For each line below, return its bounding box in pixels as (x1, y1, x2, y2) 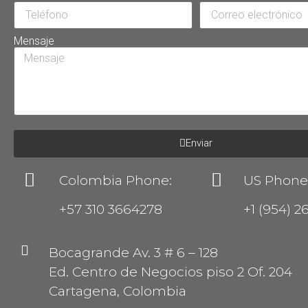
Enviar (186, 137, 212, 150)
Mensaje (14, 34, 54, 47)
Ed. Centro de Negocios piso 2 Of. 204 (49, 263, 292, 280)
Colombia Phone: (59, 172, 176, 188)
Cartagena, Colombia (49, 283, 186, 299)
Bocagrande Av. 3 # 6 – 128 (49, 244, 218, 261)
